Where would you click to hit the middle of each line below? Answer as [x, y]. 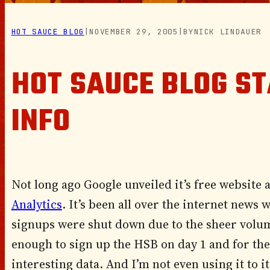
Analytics [36, 205]
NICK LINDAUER [228, 32]
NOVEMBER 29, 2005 [134, 32]
